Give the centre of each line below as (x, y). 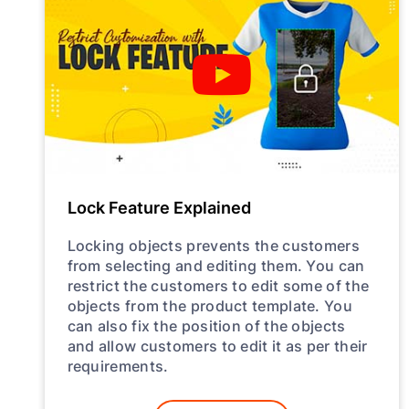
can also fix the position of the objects (206, 325)
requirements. (118, 365)
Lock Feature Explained (159, 207)
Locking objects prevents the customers (213, 245)
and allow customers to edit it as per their (217, 345)
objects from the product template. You (210, 305)
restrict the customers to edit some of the (218, 285)
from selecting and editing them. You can (216, 265)
